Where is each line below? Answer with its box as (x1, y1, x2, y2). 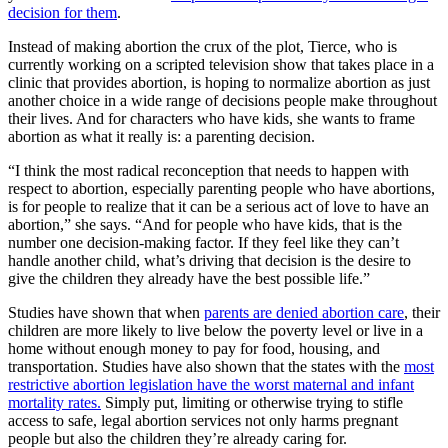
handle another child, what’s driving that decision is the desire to (8, 252, 411, 270)
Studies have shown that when (8, 304, 204, 322)
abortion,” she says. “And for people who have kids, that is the (8, 216, 402, 234)
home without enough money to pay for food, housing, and (8, 340, 380, 358)
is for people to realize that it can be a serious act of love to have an (8, 198, 429, 216)
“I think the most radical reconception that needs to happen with (8, 162, 409, 180)
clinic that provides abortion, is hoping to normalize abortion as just (8, 74, 430, 92)
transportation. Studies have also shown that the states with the (8, 358, 404, 376)
